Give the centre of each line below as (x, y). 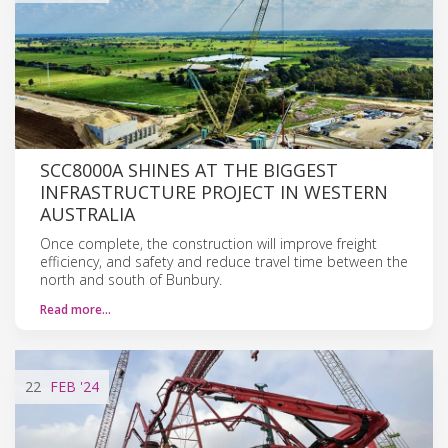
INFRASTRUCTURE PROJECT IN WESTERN (214, 191)
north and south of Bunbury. (131, 279)
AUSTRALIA (87, 213)
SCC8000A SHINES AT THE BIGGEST (189, 169)
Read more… (75, 309)
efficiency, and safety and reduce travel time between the (224, 261)
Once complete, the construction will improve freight (208, 243)
